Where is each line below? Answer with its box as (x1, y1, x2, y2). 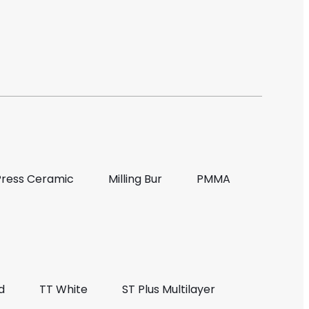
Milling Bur (108, 171, 163, 188)
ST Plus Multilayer (122, 281, 216, 298)
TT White (39, 281, 88, 298)
